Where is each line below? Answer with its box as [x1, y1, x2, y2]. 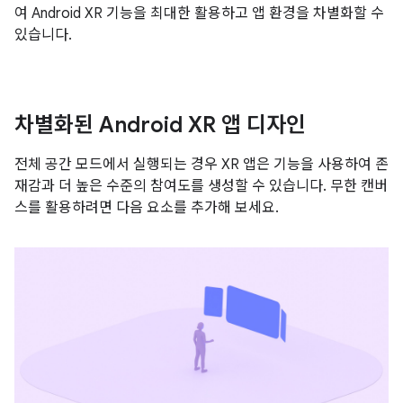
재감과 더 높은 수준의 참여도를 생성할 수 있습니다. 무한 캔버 [14, 176, 388, 195]
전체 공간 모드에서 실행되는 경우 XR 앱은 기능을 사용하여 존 [14, 155, 389, 174]
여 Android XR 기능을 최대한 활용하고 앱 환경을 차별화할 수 [14, 4, 384, 22]
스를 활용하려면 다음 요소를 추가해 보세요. [14, 198, 279, 217]
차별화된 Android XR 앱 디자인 [14, 111, 306, 139]
